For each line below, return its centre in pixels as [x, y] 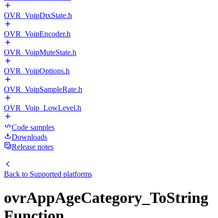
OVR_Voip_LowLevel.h [43, 108]
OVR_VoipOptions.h [37, 71]
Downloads [29, 137]
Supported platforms [61, 174]
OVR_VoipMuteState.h [40, 52]
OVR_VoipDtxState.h [38, 15]
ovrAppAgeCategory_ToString [106, 198]
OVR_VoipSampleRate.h [43, 89]
